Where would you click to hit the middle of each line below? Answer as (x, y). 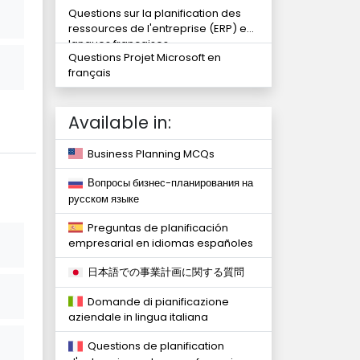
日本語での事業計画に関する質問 (164, 272)
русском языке (104, 198)
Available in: (120, 123)
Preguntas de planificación (155, 227)
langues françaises (119, 44)
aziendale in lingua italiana (138, 317)
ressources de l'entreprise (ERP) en (161, 29)
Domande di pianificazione (156, 301)
